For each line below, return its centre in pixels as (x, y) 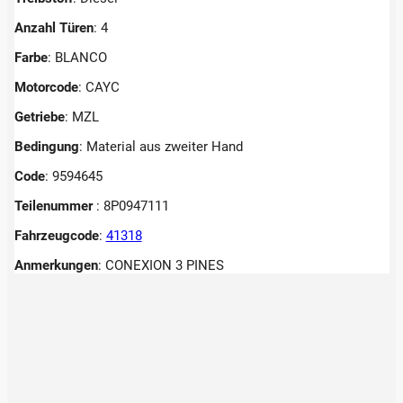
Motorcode (46, 87)
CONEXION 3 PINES (164, 265)
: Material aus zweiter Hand (161, 146)
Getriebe (39, 116)
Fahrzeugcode (56, 235)
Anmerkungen (56, 265)
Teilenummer (55, 206)
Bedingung (46, 146)
